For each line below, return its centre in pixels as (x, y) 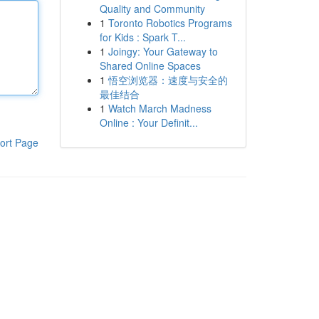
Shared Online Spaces (150, 66)
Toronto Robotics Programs (170, 23)
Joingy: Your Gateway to (163, 51)
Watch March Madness (159, 108)
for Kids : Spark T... (142, 37)
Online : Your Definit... (148, 122)
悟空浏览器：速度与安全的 (168, 80)
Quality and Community (152, 9)
